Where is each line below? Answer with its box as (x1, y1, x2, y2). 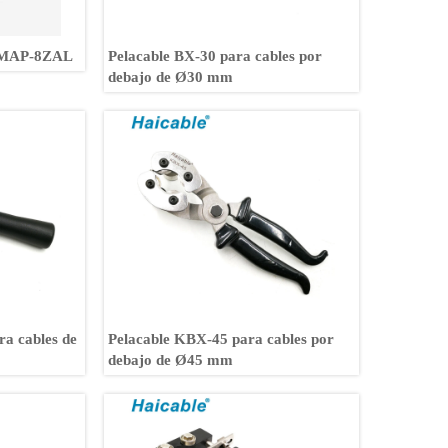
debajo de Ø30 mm (108, 68, 234, 85)
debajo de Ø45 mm (108, 351, 234, 368)
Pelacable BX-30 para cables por (108, 47, 323, 64)
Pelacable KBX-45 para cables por (108, 330, 335, 347)
